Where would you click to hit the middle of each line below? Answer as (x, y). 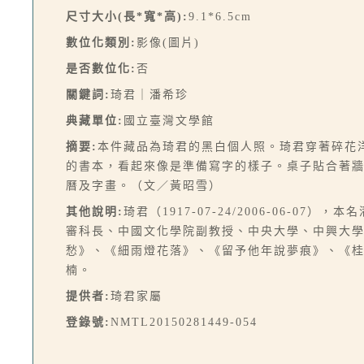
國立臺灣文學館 (169, 121)
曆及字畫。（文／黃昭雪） (144, 186)
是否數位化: (101, 69)
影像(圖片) (168, 43)
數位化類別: (101, 43)
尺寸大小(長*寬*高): (127, 17)
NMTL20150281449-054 (184, 322)
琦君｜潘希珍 (149, 95)
